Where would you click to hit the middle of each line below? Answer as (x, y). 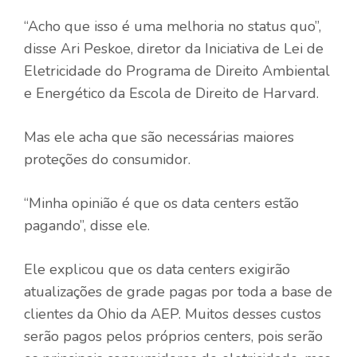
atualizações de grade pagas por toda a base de (178, 291)
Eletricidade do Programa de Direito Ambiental (177, 71)
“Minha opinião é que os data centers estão (161, 203)
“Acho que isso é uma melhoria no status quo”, (173, 26)
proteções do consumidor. (107, 159)
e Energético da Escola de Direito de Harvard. (171, 93)
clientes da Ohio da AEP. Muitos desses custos (173, 314)
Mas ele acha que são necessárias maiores (159, 137)
